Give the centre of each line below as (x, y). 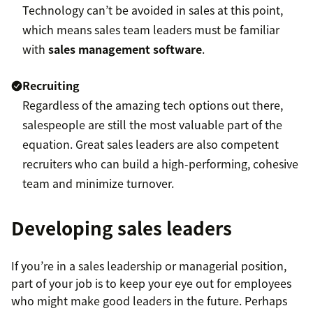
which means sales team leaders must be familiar (151, 30)
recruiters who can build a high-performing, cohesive (160, 164)
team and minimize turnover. (98, 183)
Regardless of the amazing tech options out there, (153, 105)
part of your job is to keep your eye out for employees (151, 283)
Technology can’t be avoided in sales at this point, (153, 10)
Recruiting (51, 86)
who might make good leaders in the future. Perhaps (149, 301)
